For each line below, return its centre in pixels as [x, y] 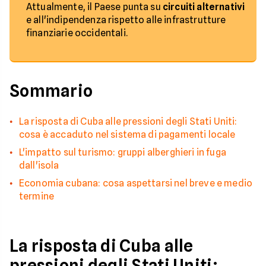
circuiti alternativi [204, 7]
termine [37, 196]
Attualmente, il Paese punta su [94, 7]
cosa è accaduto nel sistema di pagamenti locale [127, 134]
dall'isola [39, 165]
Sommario [51, 91]
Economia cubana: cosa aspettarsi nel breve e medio [136, 183]
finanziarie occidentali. [77, 33]
